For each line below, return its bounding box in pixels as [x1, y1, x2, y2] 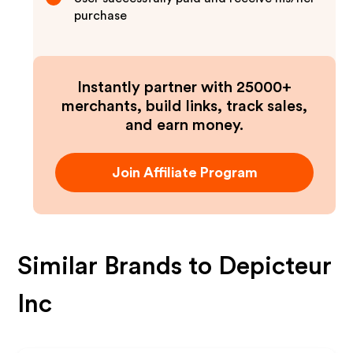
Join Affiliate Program [111, 165, 258, 180]
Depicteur [218, 254, 333, 279]
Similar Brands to [17, 254, 219, 279]
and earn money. [125, 117, 243, 133]
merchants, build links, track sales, [61, 98, 307, 114]
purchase [74, 9, 128, 22]
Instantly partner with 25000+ [77, 80, 292, 95]
